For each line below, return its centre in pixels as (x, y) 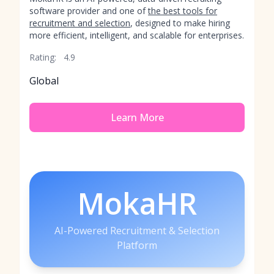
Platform (137, 245)
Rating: (43, 57)
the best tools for (183, 11)
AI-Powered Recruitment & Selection (137, 231)
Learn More (137, 117)
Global (44, 81)
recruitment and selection (80, 23)
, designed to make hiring (180, 23)
